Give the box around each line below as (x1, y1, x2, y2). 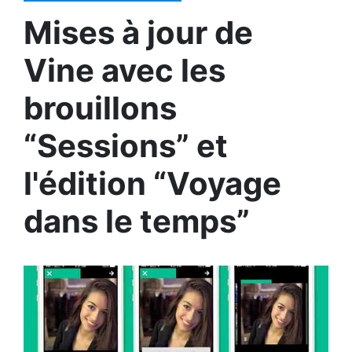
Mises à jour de (24, 13, 253, 52)
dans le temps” (24, 202, 250, 240)
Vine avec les (24, 51, 225, 90)
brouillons (24, 89, 177, 127)
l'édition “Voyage (24, 164, 281, 203)
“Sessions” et (24, 126, 228, 165)
